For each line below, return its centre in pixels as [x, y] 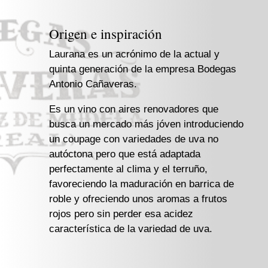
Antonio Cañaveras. [93, 84]
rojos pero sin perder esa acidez [121, 214]
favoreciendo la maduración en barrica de [141, 184]
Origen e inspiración [106, 34]
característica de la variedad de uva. [131, 229]
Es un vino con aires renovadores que [134, 109]
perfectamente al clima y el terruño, [128, 169]
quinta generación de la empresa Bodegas [143, 69]
